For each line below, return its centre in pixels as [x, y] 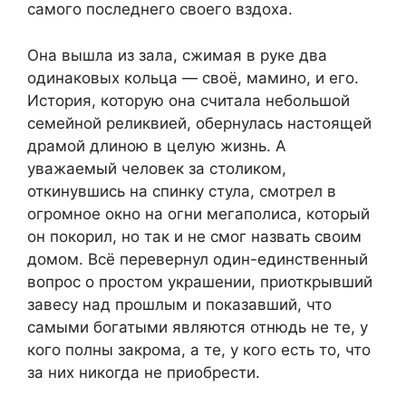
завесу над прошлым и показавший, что [179, 304]
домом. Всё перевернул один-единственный [198, 259]
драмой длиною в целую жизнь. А [157, 145]
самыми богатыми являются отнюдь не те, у [198, 327]
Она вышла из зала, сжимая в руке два [177, 55]
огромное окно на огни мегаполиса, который [198, 213]
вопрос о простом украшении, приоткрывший [200, 281]
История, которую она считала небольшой [188, 100]
